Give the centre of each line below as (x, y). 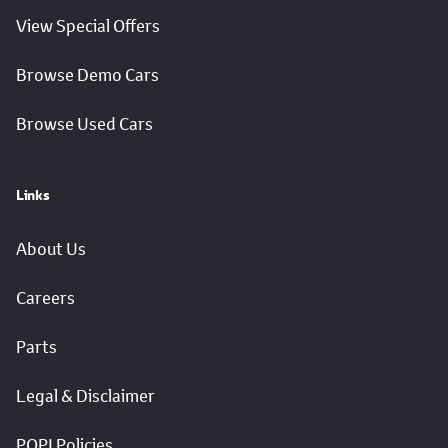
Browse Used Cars (84, 123)
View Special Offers (88, 25)
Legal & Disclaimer (85, 395)
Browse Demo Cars (87, 74)
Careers (45, 297)
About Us (51, 248)
